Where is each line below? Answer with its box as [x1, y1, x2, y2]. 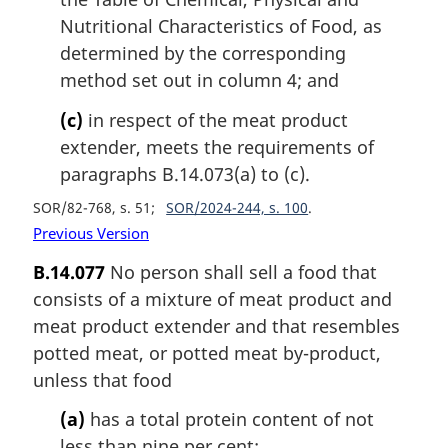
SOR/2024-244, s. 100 [166, 197, 309, 217]
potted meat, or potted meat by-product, [33, 340, 381, 365]
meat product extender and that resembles [33, 313, 400, 338]
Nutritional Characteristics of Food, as [60, 14, 382, 39]
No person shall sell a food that [105, 259, 377, 284]
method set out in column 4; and [60, 68, 339, 93]
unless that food [33, 367, 172, 392]
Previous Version [33, 222, 149, 243]
